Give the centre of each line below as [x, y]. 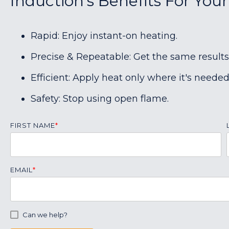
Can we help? [45, 215]
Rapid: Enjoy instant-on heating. [104, 36]
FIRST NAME [33, 125]
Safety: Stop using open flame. [100, 99]
